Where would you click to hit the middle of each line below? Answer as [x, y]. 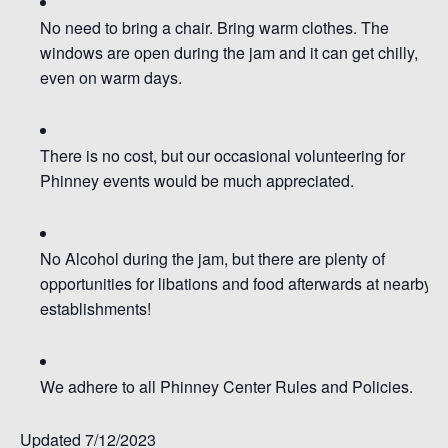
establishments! [95, 308]
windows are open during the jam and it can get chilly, [229, 52]
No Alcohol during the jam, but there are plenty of [212, 258]
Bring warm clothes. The [303, 27]
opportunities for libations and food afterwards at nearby [236, 283]
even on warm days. [111, 77]
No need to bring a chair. [126, 27]
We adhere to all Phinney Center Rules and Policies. [226, 386]
